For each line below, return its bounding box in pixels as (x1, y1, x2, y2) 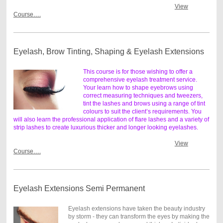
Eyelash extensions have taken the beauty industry (68, 205, 205, 212)
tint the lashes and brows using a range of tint (83, 100, 205, 107)
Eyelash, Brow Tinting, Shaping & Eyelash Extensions (13, 47, 204, 56)
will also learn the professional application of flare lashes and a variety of (13, 115, 209, 123)
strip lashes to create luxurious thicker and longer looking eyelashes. (13, 123, 198, 131)
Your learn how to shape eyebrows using (83, 84, 193, 91)
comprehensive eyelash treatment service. (83, 76, 197, 83)
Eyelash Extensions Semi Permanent (13, 184, 145, 193)
